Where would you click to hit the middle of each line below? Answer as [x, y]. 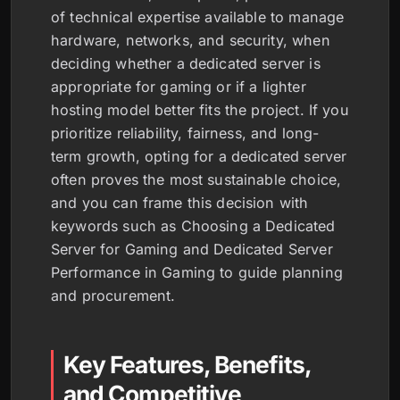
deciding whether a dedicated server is [186, 63]
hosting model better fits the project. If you [200, 110]
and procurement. [113, 296]
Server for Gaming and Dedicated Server [192, 249]
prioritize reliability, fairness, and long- [185, 133]
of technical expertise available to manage [198, 17]
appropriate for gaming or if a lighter [179, 87]
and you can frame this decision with [180, 203]
